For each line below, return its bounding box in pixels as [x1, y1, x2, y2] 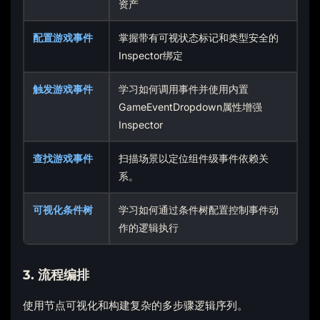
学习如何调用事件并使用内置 [119, 83, 249, 95]
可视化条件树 [33, 204, 94, 216]
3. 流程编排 [22, 267, 89, 282]
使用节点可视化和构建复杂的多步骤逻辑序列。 [22, 298, 248, 312]
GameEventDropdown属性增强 [119, 101, 263, 113]
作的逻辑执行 [119, 221, 179, 234]
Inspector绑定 [119, 49, 184, 61]
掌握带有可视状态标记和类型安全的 [119, 31, 279, 44]
